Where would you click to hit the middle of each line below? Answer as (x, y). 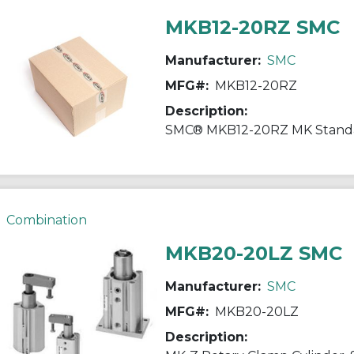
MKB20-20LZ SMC (253, 253)
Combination (46, 220)
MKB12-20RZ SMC (252, 27)
